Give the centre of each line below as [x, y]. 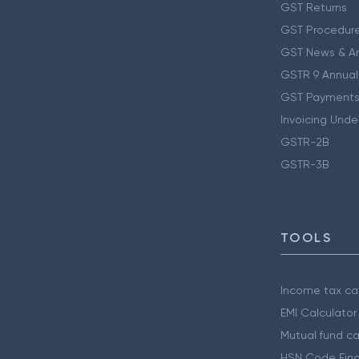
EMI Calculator [318, 313]
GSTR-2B [305, 142]
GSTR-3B [305, 165]
